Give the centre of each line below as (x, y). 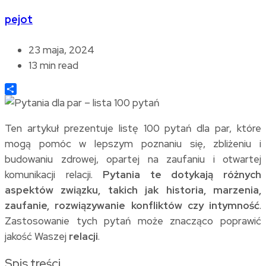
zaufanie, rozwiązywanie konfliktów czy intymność (132, 205)
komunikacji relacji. (54, 174)
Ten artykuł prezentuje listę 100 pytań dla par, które (133, 128)
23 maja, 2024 (61, 50)
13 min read (53, 65)
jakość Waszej (37, 236)
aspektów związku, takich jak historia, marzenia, (133, 190)
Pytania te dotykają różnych (182, 174)
